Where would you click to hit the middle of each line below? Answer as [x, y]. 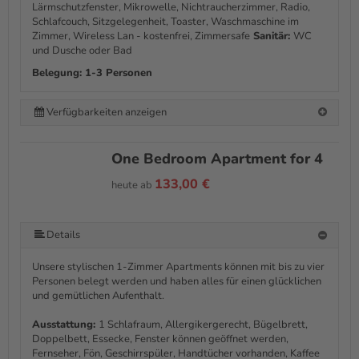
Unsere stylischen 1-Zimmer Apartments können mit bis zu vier [178, 267]
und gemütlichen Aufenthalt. [98, 296]
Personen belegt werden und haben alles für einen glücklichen [177, 282]
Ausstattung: [65, 325]
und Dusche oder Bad [82, 50]
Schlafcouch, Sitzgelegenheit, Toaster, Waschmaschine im [165, 21]
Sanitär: [272, 36]
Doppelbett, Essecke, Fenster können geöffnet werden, [160, 339]
